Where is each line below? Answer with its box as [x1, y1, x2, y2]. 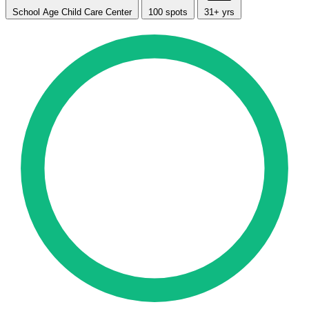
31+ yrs [204, 6, 235, 17]
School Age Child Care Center [12, 6, 132, 17]
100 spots [148, 6, 188, 17]
